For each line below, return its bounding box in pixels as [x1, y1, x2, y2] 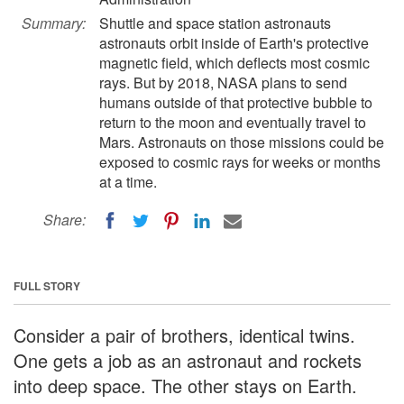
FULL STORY [14, 277, 80, 294]
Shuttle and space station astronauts [99, 13, 331, 33]
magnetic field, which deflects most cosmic [99, 52, 370, 73]
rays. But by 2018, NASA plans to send [99, 72, 347, 93]
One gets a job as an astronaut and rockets [14, 346, 362, 373]
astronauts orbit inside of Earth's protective [99, 32, 369, 53]
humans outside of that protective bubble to [99, 92, 372, 113]
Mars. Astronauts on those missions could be [99, 132, 384, 152]
